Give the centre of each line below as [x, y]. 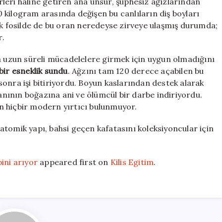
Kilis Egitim [132, 162]
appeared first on [74, 162]
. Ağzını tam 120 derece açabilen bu [136, 71]
